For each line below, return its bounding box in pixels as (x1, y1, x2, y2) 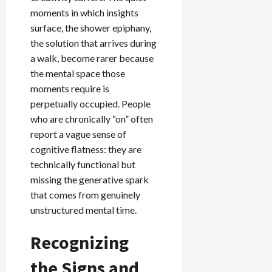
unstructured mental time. (30, 203, 137, 216)
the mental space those (30, 67, 125, 79)
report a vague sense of (30, 127, 126, 140)
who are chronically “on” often (30, 112, 153, 124)
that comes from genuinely (30, 188, 140, 200)
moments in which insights (30, 6, 138, 18)
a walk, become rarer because (30, 52, 154, 64)
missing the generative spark (30, 173, 149, 185)
